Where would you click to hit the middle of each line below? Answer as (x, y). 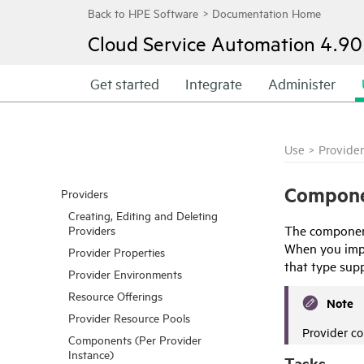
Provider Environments (125, 273)
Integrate (214, 83)
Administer (302, 83)
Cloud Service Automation (201, 43)
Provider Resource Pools (129, 317)
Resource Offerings (115, 295)
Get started (125, 83)
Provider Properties (117, 251)
